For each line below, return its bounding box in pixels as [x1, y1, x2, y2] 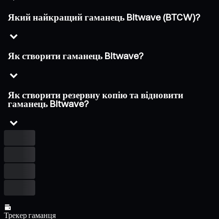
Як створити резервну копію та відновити [8, 89, 183, 101]
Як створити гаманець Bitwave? [8, 50, 144, 62]
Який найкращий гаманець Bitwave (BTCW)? [8, 11, 200, 23]
